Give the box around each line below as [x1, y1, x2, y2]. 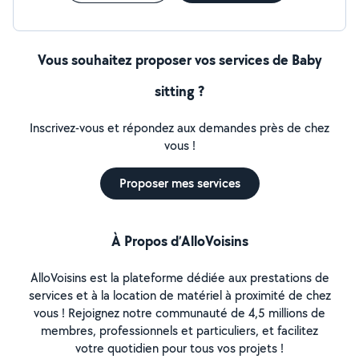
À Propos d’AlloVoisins [111, 231, 248, 251]
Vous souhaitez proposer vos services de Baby [37, 50, 322, 70]
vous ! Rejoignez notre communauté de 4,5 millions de [34, 305, 325, 321]
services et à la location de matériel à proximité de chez [28, 287, 331, 304]
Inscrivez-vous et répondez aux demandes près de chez [30, 119, 329, 136]
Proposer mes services [119, 175, 240, 192]
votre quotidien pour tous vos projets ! [75, 340, 284, 357]
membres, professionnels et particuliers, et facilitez [41, 322, 318, 339]
